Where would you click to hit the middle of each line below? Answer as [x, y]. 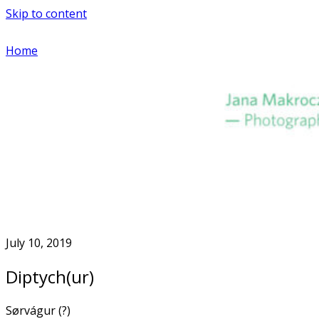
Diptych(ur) [50, 276]
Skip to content [46, 14]
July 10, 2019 [39, 243]
